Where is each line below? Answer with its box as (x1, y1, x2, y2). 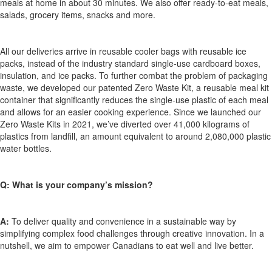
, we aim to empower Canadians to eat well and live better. (30, 239, 256, 251)
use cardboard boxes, (177, 56, 260, 69)
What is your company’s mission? (10, 178, 153, 191)
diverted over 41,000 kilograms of (118, 117, 250, 130)
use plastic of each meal (175, 93, 268, 106)
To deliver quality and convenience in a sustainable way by (12, 214, 236, 227)
